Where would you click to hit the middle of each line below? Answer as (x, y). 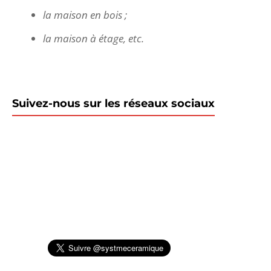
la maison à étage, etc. (93, 38)
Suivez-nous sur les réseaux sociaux (113, 104)
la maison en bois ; (85, 15)
